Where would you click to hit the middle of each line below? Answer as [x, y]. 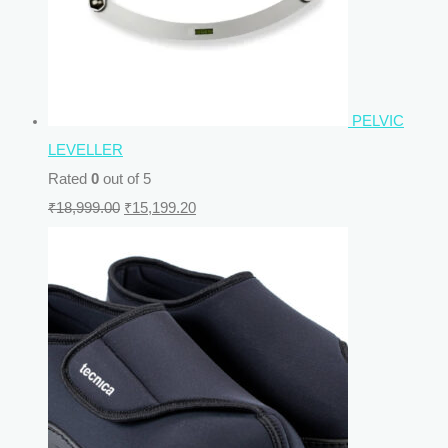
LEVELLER [85, 150]
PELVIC [378, 121]
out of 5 [125, 179]
